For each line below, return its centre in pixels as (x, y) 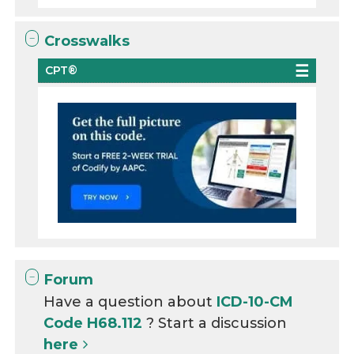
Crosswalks (87, 41)
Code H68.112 (95, 323)
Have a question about (130, 301)
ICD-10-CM (255, 301)
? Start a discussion (217, 323)
